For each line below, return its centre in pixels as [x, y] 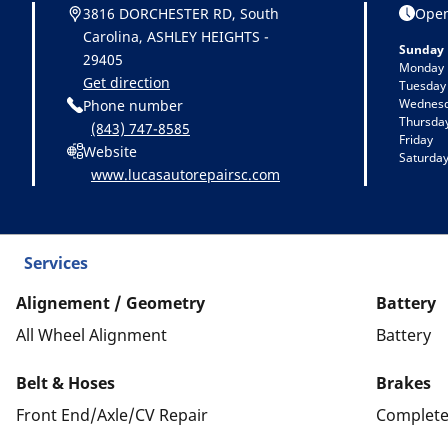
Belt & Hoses [65, 382]
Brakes [403, 382]
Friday [416, 139]
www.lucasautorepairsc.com [185, 174]
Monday [421, 67]
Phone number [133, 105]
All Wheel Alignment [91, 334]
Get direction [126, 82]
